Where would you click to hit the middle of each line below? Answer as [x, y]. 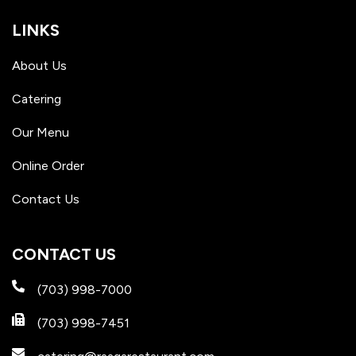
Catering [37, 99]
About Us [39, 65]
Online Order [48, 165]
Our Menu [41, 132]
